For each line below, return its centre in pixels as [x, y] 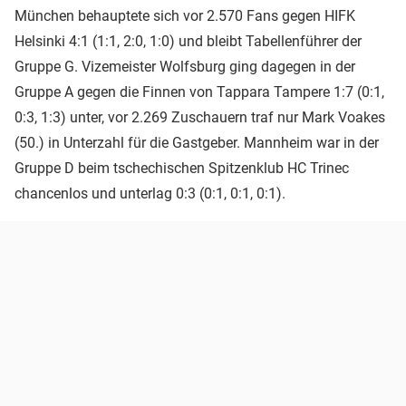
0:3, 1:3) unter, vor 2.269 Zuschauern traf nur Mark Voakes [200, 117]
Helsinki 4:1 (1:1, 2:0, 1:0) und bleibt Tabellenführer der [188, 41]
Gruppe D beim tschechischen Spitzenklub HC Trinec [182, 168]
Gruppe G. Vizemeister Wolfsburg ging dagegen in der [185, 66]
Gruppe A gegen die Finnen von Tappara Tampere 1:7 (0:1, [199, 92]
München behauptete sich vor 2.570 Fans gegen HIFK [185, 15]
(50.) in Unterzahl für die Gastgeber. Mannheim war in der [197, 142]
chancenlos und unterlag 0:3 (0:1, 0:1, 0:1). [150, 193]
